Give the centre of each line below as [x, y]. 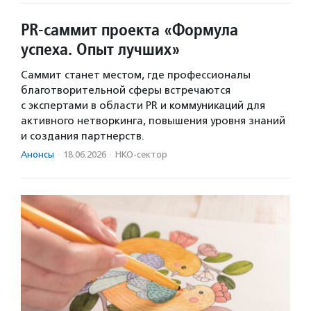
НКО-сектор [141, 155]
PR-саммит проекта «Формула [129, 30]
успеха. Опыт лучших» [100, 49]
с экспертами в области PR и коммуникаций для [143, 106]
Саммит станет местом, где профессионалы [136, 75]
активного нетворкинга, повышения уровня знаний [153, 121]
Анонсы [37, 155]
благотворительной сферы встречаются [126, 91]
